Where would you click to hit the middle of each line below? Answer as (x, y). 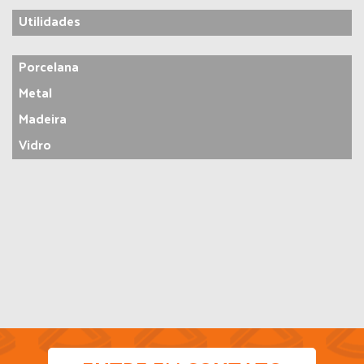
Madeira (43, 118)
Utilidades (50, 20)
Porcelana (49, 66)
